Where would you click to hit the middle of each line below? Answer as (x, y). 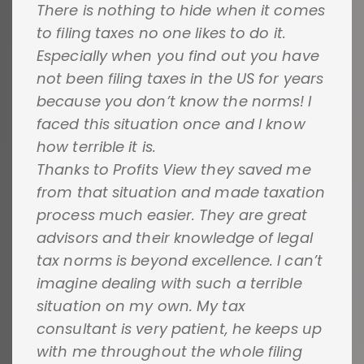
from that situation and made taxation (181, 192)
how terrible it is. (96, 146)
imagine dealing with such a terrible (169, 283)
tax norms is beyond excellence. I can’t (180, 260)
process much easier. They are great (172, 214)
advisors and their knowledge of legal (175, 237)
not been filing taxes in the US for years (180, 78)
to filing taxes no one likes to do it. (161, 32)
